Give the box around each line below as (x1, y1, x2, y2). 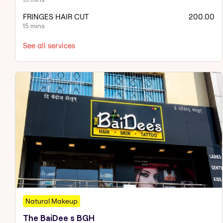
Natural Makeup (25, 197, 78, 206)
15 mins (23, 21, 45, 30)
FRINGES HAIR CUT (23, 11, 89, 21)
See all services (23, 40, 75, 50)
